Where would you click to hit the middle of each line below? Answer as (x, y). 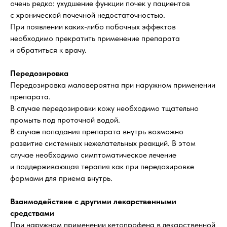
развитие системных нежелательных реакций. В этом (103, 143)
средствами (32, 213)
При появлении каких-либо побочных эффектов (93, 27)
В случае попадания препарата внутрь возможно (97, 131)
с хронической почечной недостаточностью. (88, 15)
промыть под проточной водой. (65, 120)
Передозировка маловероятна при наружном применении (113, 85)
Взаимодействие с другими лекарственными (93, 201)
